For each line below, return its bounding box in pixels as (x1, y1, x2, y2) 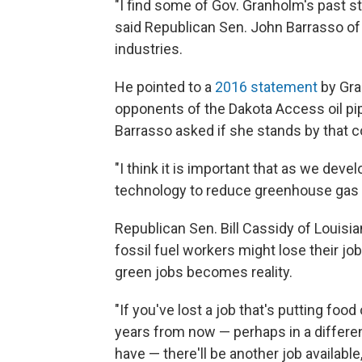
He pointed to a (115, 78, 215, 95)
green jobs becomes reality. (115, 263, 293, 280)
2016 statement (215, 78, 318, 95)
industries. (115, 40, 183, 57)
